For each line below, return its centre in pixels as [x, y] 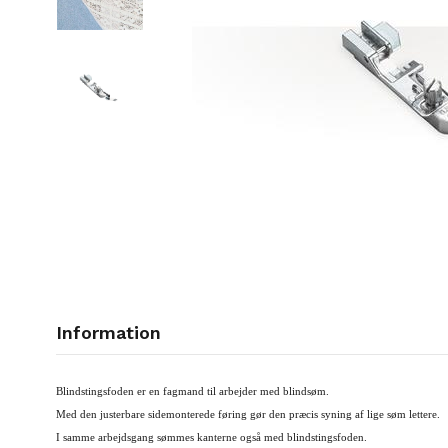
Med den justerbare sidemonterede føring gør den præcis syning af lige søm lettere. [248, 414]
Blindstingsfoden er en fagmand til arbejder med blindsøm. [192, 391]
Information [108, 332]
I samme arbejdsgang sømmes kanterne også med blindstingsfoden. [211, 437]
